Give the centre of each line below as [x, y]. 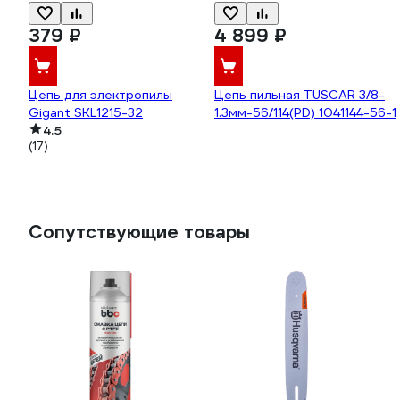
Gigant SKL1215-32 [86, 112]
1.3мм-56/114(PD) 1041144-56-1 [305, 112]
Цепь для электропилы [100, 95]
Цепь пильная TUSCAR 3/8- [300, 95]
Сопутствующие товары [139, 232]
